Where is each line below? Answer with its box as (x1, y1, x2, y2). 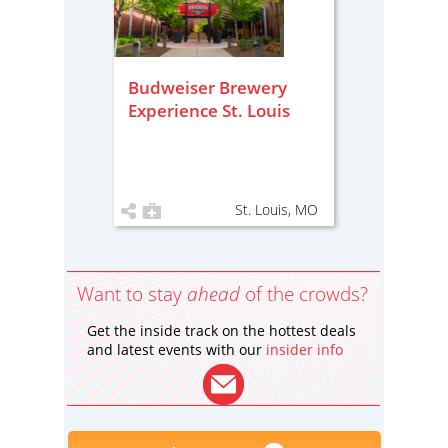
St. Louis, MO (235, 200, 318, 219)
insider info (266, 340, 343, 359)
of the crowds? (240, 281, 368, 307)
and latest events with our (87, 340, 266, 359)
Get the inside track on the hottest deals (87, 321, 356, 340)
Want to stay (77, 281, 187, 307)
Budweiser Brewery (128, 76, 287, 99)
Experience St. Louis (128, 99, 290, 122)
